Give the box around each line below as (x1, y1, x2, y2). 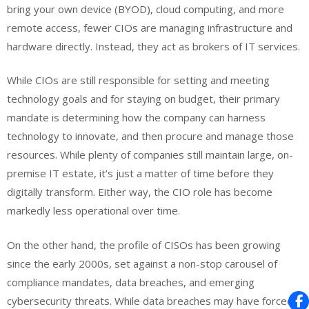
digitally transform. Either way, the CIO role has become (7, 185, 272, 199)
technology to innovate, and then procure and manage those (7, 129, 294, 143)
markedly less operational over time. (7, 203, 180, 218)
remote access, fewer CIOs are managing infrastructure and (7, 20, 292, 34)
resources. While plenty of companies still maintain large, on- (7, 148, 293, 162)
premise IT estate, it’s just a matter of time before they (7, 166, 274, 181)
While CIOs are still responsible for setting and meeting (7, 73, 270, 88)
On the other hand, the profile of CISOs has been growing (7, 237, 281, 252)
